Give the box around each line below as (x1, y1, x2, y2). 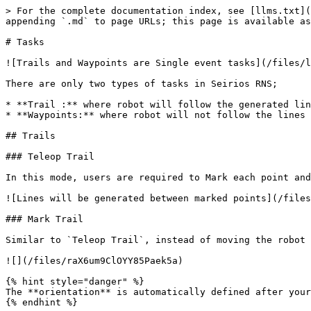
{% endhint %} (6, 297, 78, 308)
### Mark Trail (6, 214, 83, 224)
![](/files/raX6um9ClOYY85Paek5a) (6, 255, 183, 266)
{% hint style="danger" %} (6, 276, 144, 287)
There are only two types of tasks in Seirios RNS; (6, 78, 278, 89)
